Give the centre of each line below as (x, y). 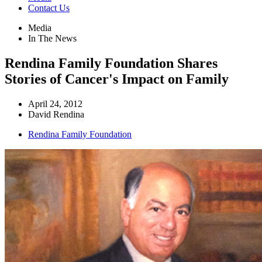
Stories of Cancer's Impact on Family (117, 79)
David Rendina (56, 114)
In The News (52, 39)
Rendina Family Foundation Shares (111, 63)
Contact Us (49, 8)
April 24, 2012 (55, 104)
